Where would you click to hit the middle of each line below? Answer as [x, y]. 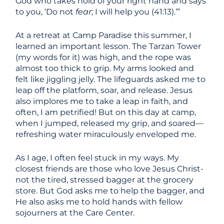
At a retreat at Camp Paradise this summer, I [104, 35]
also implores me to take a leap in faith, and [102, 101]
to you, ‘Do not [46, 12]
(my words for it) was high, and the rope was [103, 57]
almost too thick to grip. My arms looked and [105, 68]
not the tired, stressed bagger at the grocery [105, 180]
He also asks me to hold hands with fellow [99, 202]
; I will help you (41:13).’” [137, 12]
